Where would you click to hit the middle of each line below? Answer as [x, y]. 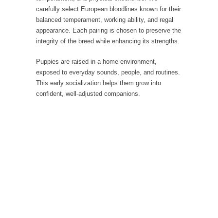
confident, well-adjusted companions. [88, 94]
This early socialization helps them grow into [99, 83]
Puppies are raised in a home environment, [96, 62]
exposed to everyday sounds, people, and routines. [108, 72]
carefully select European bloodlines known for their [109, 9]
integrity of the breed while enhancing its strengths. [108, 41]
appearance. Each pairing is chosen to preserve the [109, 30]
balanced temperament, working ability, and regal [105, 20]
